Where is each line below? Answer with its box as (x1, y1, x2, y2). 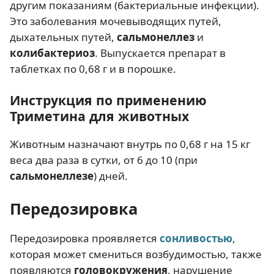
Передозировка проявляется (10, 231, 160, 245)
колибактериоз (10, 45, 95, 60)
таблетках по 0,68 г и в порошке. (10, 61, 176, 76)
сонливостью (160, 231, 232, 245)
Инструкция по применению (10, 91, 207, 109)
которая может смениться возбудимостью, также (10, 246, 262, 261)
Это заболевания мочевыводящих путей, (10, 13, 221, 28)
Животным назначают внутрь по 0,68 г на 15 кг (10, 136, 250, 151)
